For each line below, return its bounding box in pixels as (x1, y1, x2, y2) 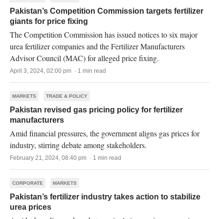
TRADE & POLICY (46, 93, 88, 99)
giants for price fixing (10, 17, 88, 25)
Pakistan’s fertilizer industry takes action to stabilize (10, 193, 200, 201)
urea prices (10, 203, 51, 211)
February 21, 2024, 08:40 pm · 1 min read (10, 154, 121, 161)
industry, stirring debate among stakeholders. (10, 140, 147, 150)
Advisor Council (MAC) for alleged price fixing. (10, 53, 159, 63)
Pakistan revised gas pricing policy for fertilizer (10, 106, 183, 114)
